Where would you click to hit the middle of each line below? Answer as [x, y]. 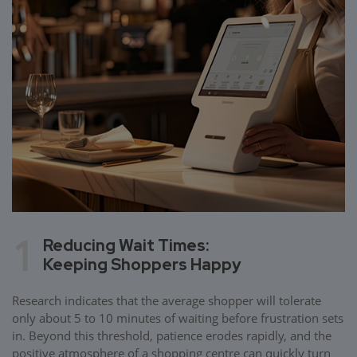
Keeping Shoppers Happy [142, 264]
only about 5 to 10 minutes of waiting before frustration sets [178, 318]
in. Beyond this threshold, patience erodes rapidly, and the [172, 335]
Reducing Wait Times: [126, 245]
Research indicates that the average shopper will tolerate [167, 300]
